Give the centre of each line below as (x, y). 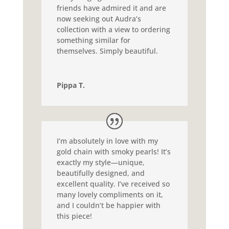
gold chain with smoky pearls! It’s (113, 152)
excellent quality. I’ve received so (113, 184)
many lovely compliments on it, (110, 195)
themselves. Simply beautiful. (107, 51)
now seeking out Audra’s (99, 18)
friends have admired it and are (111, 8)
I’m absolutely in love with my (107, 141)
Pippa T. (71, 85)
